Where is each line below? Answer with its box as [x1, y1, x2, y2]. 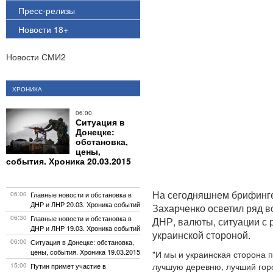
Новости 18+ [18, 23, 68, 35]
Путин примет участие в [30, 261, 106, 271]
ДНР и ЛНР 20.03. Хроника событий [30, 199, 140, 209]
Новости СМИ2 [6, 51, 66, 63]
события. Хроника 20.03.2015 [6, 155, 131, 167]
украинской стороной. [152, 228, 250, 242]
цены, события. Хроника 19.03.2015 [30, 247, 140, 257]
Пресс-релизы [18, 4, 75, 16]
